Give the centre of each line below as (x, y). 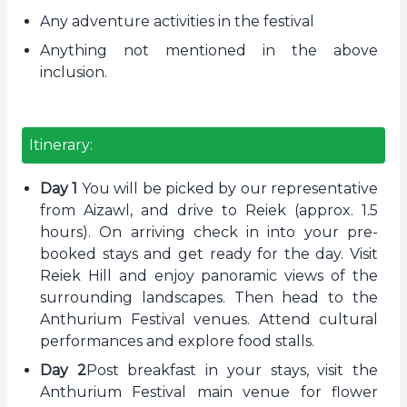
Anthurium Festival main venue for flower (209, 392)
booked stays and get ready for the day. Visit (209, 254)
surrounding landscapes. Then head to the (209, 298)
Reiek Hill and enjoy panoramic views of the (209, 276)
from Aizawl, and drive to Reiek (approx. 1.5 (209, 210)
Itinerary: (61, 145)
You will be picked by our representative (228, 189)
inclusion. (74, 72)
